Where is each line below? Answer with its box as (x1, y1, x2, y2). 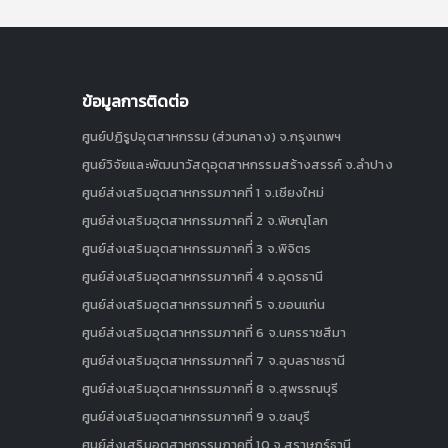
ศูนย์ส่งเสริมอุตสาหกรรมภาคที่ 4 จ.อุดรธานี (82, 266, 324, 286)
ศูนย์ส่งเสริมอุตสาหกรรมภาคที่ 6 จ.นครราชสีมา (82, 322, 347, 342)
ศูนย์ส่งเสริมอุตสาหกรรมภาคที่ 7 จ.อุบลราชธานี (82, 350, 346, 370)
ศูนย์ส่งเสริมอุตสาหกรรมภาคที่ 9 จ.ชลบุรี (82, 406, 311, 426)
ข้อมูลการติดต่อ (82, 88, 188, 113)
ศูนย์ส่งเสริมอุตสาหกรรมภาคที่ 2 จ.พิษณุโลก (82, 210, 329, 230)
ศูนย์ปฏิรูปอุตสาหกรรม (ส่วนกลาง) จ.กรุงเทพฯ (82, 126, 342, 146)
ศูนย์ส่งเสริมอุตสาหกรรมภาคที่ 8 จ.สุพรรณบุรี (82, 378, 339, 398)
